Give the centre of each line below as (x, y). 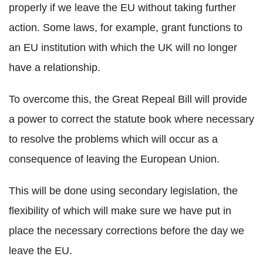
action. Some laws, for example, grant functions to (126, 28)
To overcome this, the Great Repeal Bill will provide (128, 100)
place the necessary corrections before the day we (127, 231)
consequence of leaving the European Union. (114, 159)
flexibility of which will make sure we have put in (120, 211)
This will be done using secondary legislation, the (123, 191)
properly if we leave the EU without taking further (122, 8)
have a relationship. (55, 68)
